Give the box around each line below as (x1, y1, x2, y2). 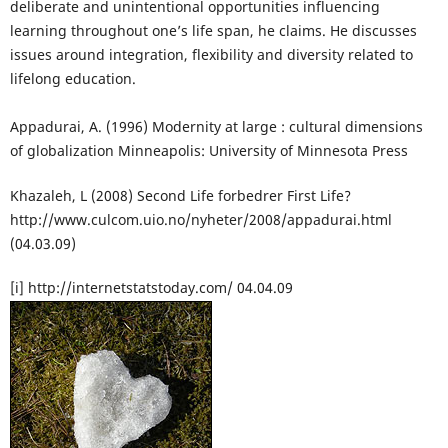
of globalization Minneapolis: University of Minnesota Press (9, 141, 408, 161)
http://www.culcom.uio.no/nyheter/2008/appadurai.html (9, 209, 392, 229)
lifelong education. (9, 69, 136, 89)
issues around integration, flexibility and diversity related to (9, 45, 413, 65)
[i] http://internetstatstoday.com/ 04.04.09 (9, 277, 293, 297)
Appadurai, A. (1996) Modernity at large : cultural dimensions (9, 117, 423, 137)
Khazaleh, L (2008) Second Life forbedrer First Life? (9, 185, 351, 205)
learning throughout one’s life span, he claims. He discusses (9, 21, 417, 41)
